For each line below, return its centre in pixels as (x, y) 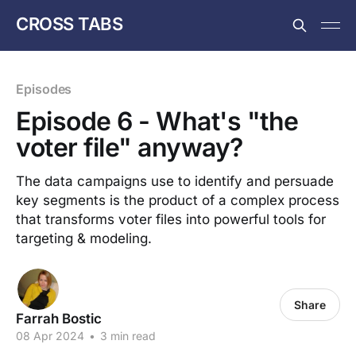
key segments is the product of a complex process (178, 200)
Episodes (44, 89)
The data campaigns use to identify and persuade (175, 181)
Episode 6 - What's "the (157, 121)
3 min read (126, 336)
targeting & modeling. (84, 238)
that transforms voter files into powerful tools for (171, 219)
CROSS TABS (70, 23)
